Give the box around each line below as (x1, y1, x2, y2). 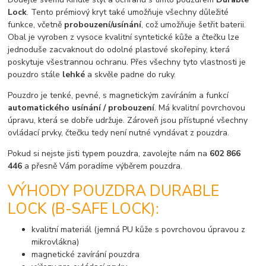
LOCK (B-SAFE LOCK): (8, 199, 160, 220)
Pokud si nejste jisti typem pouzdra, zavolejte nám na (8, 147, 210, 159)
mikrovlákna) (31, 236, 80, 248)
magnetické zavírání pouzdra (31, 249, 140, 261)
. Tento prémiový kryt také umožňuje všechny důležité (27, 6, 229, 18)
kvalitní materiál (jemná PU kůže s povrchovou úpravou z (31, 224, 246, 236)
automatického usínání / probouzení (8, 102, 155, 113)
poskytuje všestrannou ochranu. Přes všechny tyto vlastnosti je (8, 56, 246, 68)
